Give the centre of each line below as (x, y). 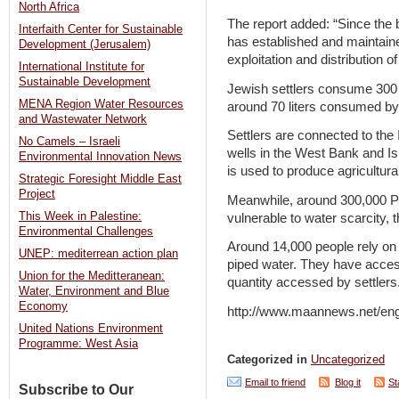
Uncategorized (348, 360)
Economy (43, 307)
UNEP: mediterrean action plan (98, 254)
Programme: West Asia (78, 344)
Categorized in (269, 360)
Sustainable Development (85, 82)
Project (37, 195)
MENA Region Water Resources (101, 105)
